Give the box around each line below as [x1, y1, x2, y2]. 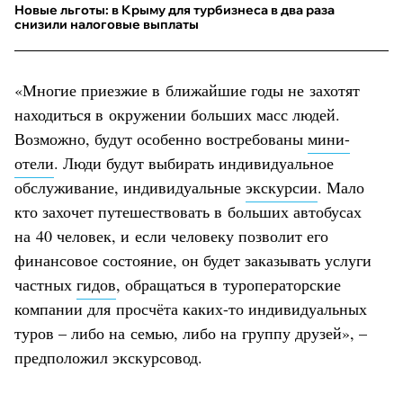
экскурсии [246, 175, 318, 198]
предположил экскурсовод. [14, 345, 202, 368]
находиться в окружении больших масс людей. [14, 103, 340, 125]
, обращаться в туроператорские [116, 273, 341, 295]
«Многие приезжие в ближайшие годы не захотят [14, 78, 360, 101]
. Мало [318, 175, 364, 198]
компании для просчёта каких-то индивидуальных [14, 297, 367, 319]
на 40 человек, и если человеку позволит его [14, 224, 328, 246]
